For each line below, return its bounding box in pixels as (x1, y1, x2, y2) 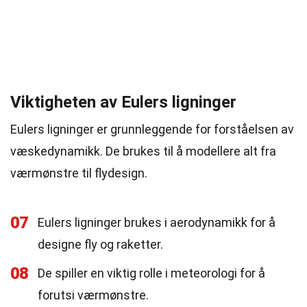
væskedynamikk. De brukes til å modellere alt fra (10, 144, 276, 158)
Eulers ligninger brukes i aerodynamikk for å (38, 215, 275, 230)
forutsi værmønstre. (38, 288, 149, 302)
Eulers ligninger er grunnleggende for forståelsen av (10, 122, 294, 136)
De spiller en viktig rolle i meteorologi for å (38, 266, 265, 280)
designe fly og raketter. (38, 237, 163, 251)
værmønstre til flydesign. (10, 166, 147, 180)
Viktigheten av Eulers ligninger (10, 93, 236, 112)
